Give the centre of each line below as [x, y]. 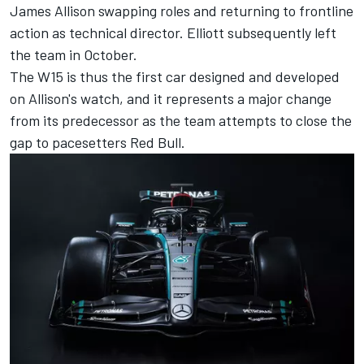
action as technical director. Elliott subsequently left [173, 33]
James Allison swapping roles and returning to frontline [182, 11]
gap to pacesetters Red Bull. [97, 143]
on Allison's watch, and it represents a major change [171, 99]
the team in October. [74, 55]
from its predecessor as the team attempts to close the [181, 121]
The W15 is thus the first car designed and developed [175, 77]
